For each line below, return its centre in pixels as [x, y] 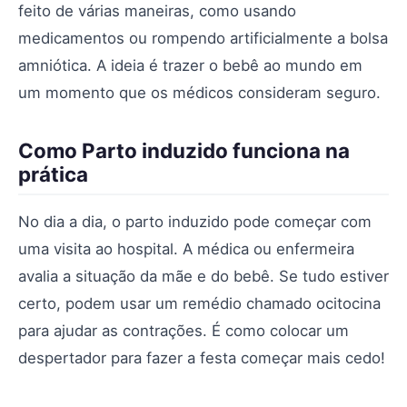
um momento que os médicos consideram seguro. [199, 93]
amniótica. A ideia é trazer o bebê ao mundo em [190, 65]
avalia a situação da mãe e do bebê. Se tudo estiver [203, 276]
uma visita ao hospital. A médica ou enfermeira [186, 249]
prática [53, 174]
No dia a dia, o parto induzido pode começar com [195, 222]
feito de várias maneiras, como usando [157, 11]
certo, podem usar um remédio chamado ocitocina [199, 303]
